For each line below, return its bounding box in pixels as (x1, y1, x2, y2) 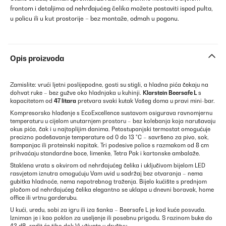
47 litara (54, 97, 76, 105)
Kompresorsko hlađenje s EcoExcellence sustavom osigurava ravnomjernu (10, 109, 212, 117)
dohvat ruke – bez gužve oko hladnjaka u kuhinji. (10, 89, 143, 97)
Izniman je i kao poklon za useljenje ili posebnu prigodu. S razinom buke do (10, 214, 212, 222)
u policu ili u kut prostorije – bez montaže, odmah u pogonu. (10, 15, 179, 23)
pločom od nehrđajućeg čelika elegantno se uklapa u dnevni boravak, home (10, 186, 214, 194)
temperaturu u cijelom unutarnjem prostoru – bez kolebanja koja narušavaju (10, 118, 215, 125)
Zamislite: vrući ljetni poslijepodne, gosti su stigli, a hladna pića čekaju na (10, 81, 208, 89)
